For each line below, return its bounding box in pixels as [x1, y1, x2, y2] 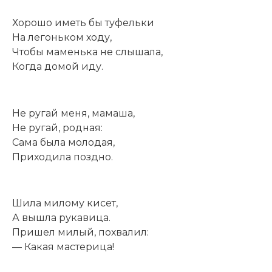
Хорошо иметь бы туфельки [12, 16, 154, 29]
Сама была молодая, [12, 136, 115, 148]
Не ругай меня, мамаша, [12, 107, 135, 119]
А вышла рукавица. [12, 212, 110, 224]
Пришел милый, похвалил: [12, 226, 149, 239]
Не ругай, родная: [12, 121, 103, 134]
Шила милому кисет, [12, 197, 118, 209]
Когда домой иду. [12, 60, 103, 72]
